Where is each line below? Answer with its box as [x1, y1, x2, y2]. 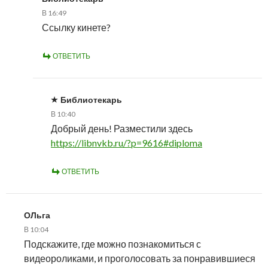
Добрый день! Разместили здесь [51, 122, 193, 134]
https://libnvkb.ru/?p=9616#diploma [51, 136, 202, 148]
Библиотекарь [60, 94, 122, 105]
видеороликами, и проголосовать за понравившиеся [24, 252, 255, 264]
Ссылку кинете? [42, 21, 111, 33]
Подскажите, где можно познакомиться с [24, 237, 201, 249]
